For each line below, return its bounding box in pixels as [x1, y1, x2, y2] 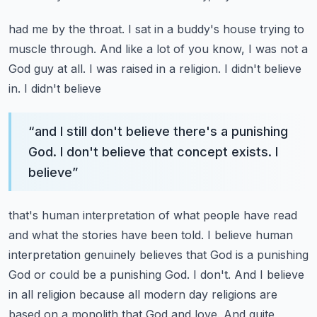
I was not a [248, 42, 308, 56]
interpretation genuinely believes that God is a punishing [8, 248, 309, 262]
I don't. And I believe [193, 267, 304, 282]
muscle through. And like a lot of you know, [8, 42, 245, 56]
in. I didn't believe [8, 81, 101, 96]
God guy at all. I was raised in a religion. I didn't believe [8, 62, 301, 76]
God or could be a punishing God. [8, 267, 190, 282]
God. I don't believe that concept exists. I [28, 144, 278, 159]
